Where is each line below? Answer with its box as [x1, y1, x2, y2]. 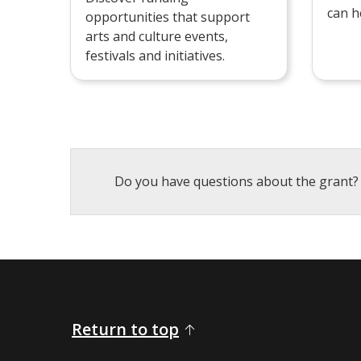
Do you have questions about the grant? [114, 172, 359, 191]
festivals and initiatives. [85, 46, 225, 64]
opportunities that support [85, 7, 250, 26]
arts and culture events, [85, 27, 228, 45]
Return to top [72, 318, 179, 341]
